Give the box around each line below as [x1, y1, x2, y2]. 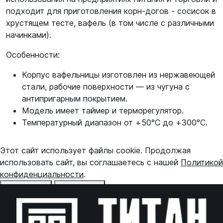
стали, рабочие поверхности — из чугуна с [22, 82, 190, 92]
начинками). [6, 30, 51, 40]
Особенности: [6, 50, 60, 60]
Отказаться [4, 183, 48, 193]
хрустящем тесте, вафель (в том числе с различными [6, 18, 214, 28]
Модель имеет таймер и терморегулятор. [22, 106, 184, 115]
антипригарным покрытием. [22, 94, 127, 104]
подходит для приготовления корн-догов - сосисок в [6, 6, 216, 16]
